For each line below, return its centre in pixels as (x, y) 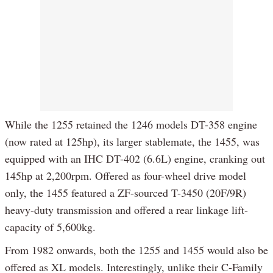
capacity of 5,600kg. (50, 227)
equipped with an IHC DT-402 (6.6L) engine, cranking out (135, 159)
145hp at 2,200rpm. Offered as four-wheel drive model (126, 176)
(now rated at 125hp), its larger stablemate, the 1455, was (132, 142)
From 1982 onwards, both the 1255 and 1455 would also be (136, 250)
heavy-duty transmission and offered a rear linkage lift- (126, 210)
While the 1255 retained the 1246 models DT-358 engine (131, 125)
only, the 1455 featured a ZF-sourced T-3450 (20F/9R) (126, 193)
